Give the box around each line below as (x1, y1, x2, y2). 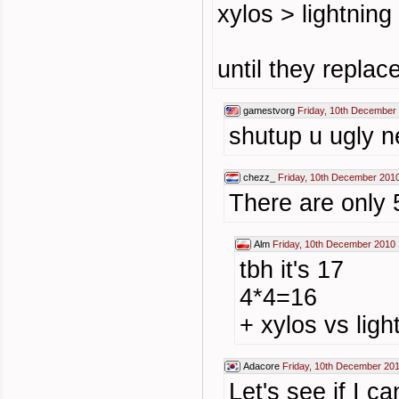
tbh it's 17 (240, 256, 344, 283)
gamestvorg (243, 105, 295, 116)
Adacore (243, 361, 280, 371)
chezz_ (243, 172, 275, 183)
